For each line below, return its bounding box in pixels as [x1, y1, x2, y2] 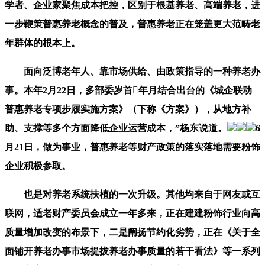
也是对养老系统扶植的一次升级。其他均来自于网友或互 [5, 189, 260, 199]
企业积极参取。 [5, 160, 71, 171]
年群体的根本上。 [5, 37, 80, 48]
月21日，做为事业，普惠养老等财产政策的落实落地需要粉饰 [5, 141, 260, 152]
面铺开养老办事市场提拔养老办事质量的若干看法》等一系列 [5, 245, 260, 256]
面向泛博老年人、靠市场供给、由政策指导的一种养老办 [5, 66, 260, 76]
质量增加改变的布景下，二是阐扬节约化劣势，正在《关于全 [5, 227, 260, 237]
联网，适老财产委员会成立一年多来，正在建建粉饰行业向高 [5, 208, 260, 218]
